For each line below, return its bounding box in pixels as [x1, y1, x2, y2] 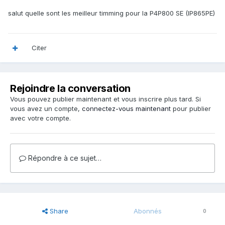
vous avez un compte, [10, 104, 82, 113]
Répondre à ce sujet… [26, 154, 101, 163]
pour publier [171, 104, 211, 113]
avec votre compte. [10, 114, 71, 123]
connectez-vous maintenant [82, 104, 171, 113]
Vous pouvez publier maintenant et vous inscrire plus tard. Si [10, 95, 201, 103]
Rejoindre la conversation [10, 82, 131, 95]
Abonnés [133, 207, 162, 215]
